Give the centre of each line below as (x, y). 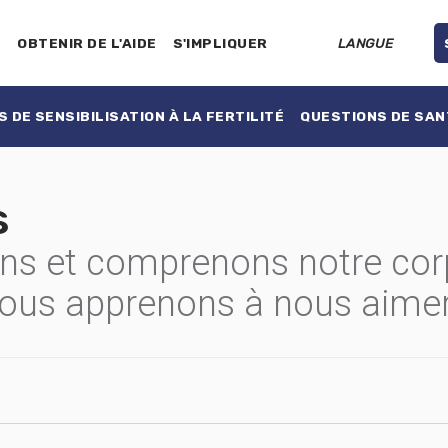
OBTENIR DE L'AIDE (87, 43)
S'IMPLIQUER (220, 43)
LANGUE (365, 43)
